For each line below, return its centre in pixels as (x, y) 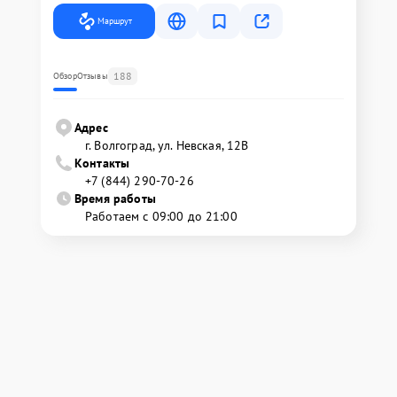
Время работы (115, 199)
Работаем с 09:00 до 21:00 (161, 217)
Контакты (102, 163)
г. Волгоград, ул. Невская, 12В (167, 146)
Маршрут (115, 21)
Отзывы (92, 76)
